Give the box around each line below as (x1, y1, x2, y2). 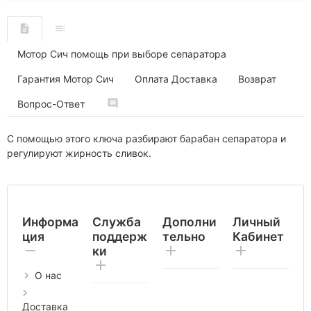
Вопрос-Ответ (17, 97, 85, 110)
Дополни (162, 214, 217, 229)
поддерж (92, 228, 147, 244)
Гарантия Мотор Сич (17, 72, 114, 85)
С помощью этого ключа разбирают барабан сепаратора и (7, 132, 286, 144)
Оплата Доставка (135, 72, 217, 85)
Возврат (238, 72, 276, 85)
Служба (92, 214, 141, 229)
